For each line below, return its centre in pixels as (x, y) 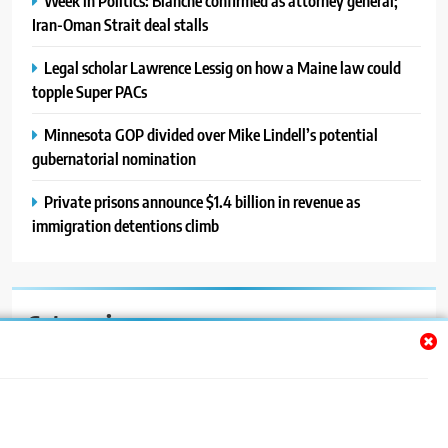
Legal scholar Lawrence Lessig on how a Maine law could (222, 67)
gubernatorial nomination (114, 158)
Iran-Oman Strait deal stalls (120, 24)
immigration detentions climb (125, 225)
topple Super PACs (89, 91)
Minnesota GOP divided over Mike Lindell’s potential (211, 134)
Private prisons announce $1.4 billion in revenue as (202, 201)
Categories (80, 322)
